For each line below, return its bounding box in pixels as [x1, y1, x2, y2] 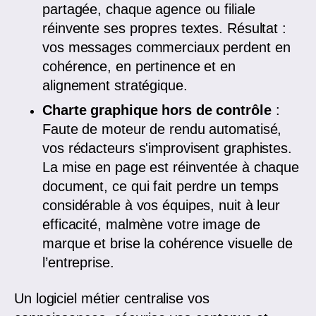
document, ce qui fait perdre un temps [42, 178, 279, 195]
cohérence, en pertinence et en [42, 59, 236, 75]
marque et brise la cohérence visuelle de [42, 236, 293, 252]
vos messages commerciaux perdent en [42, 39, 291, 56]
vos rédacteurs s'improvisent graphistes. [42, 140, 292, 157]
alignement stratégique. [42, 78, 188, 94]
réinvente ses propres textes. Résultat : [42, 20, 286, 37]
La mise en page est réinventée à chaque [42, 159, 300, 176]
